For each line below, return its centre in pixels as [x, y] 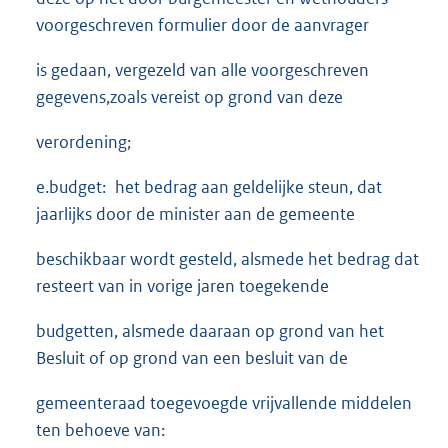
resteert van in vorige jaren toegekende [182, 285]
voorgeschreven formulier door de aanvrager [202, 24]
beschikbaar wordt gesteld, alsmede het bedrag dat [227, 258]
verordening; [83, 141]
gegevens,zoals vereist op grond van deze [189, 96]
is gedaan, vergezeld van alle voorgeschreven [202, 69]
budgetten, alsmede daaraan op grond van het [210, 330]
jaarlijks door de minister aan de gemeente [195, 213]
